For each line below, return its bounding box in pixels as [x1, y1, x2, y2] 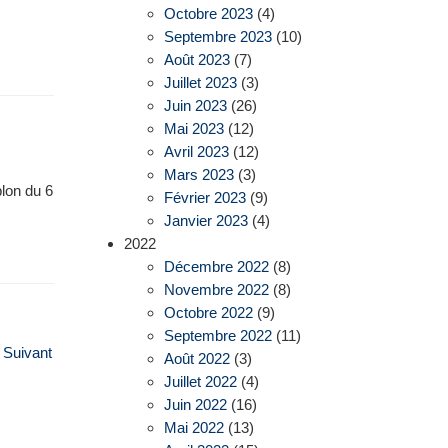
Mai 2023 [163, 119, 224, 137]
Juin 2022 [163, 395, 227, 413]
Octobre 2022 [163, 303, 253, 321]
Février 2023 [163, 188, 246, 206]
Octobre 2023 [163, 4, 253, 22]
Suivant [2, 344, 52, 362]
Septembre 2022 [163, 326, 272, 344]
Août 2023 [163, 50, 230, 68]
